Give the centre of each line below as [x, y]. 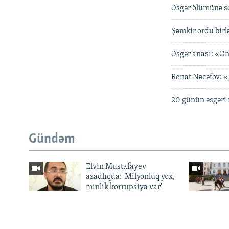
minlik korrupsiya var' [124, 187]
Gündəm [52, 140]
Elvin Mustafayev [116, 166]
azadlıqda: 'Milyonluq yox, [130, 177]
